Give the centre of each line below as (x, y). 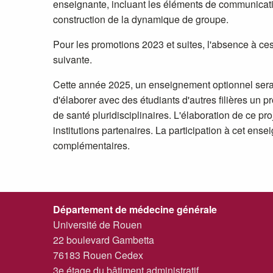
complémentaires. (91, 145)
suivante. (74, 59)
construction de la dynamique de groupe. (141, 19)
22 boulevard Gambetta (104, 239)
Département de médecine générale (135, 209)
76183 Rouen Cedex (98, 255)
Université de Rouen (97, 224)
